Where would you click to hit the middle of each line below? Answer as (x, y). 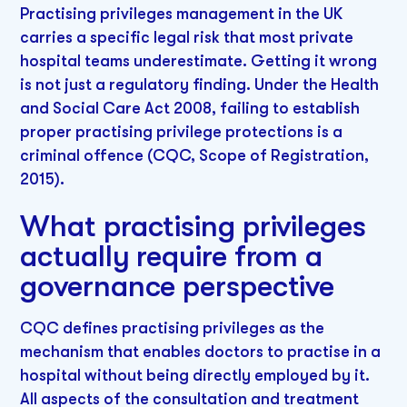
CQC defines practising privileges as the (173, 328)
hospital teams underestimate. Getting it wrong (199, 60)
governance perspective (178, 287)
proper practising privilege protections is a (182, 131)
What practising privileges (193, 227)
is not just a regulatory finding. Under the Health (200, 84)
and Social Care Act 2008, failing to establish (190, 108)
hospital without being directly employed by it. (195, 376)
